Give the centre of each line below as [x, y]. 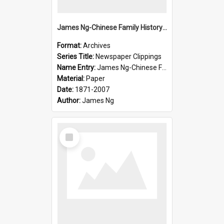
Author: [69, 100]
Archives [97, 45]
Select [72, 131]
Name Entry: [77, 67]
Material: [71, 78]
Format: [70, 45]
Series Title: [76, 56]
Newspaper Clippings [128, 56]
